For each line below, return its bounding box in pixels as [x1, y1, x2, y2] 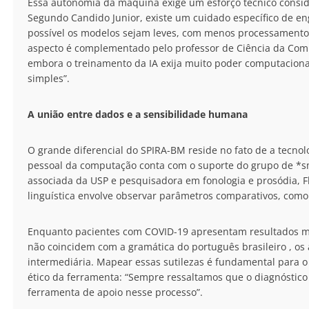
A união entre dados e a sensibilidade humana [28, 108, 248, 121]
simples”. [28, 72, 70, 86]
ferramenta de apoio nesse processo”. [28, 286, 203, 299]
